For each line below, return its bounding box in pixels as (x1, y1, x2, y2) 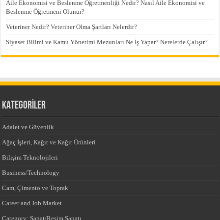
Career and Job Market (2, 199, 62, 207)
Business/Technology (2, 168, 60, 176)
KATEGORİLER (2, 100, 46, 111)
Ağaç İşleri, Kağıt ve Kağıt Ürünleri (2, 138, 96, 146)
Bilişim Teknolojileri (2, 153, 58, 161)
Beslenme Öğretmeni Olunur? (6, 7, 85, 15)
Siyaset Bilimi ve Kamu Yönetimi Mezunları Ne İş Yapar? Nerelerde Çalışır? (6, 38, 208, 46)
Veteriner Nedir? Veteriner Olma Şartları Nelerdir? (6, 23, 137, 30)
